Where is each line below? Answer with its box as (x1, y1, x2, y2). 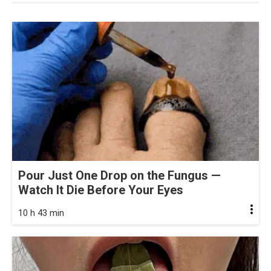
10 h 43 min (18, 207, 64, 218)
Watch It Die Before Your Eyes (18, 182, 183, 197)
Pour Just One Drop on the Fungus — (18, 168, 221, 183)
